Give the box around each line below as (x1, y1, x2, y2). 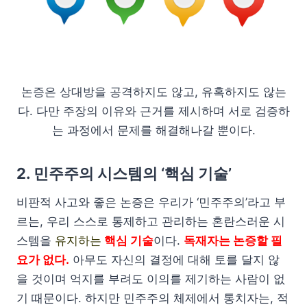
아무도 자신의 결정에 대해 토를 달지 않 (73, 252, 280, 267)
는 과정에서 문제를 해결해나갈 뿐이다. (51, 123, 256, 137)
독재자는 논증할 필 (184, 233, 282, 247)
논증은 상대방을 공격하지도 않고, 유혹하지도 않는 (21, 84, 286, 99)
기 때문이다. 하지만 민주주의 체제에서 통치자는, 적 (16, 291, 288, 305)
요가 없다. (16, 252, 69, 267)
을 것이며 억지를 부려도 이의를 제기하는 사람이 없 (16, 271, 285, 286)
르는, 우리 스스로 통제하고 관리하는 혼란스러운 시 (16, 214, 285, 228)
